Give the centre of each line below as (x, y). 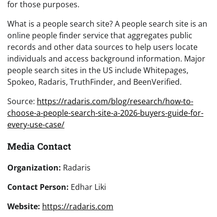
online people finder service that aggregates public (100, 35)
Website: (24, 207)
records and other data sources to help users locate (102, 47)
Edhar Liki (87, 187)
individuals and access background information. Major (106, 58)
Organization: (34, 168)
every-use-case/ (36, 124)
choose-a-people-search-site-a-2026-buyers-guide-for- (105, 113)
